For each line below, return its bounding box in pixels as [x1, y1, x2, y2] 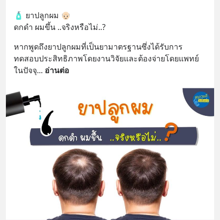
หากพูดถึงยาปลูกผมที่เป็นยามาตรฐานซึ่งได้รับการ [14, 41, 183, 52]
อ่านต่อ [45, 65, 69, 76]
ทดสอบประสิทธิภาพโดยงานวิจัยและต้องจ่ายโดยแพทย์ [14, 53, 199, 64]
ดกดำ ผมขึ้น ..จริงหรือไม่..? [14, 22, 106, 32]
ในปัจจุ [14, 65, 37, 76]
